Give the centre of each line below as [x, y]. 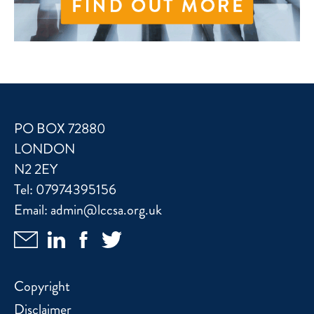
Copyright [42, 287]
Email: [32, 210]
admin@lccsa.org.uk [106, 210]
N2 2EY [36, 170]
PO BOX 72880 [60, 129]
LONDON [45, 149]
